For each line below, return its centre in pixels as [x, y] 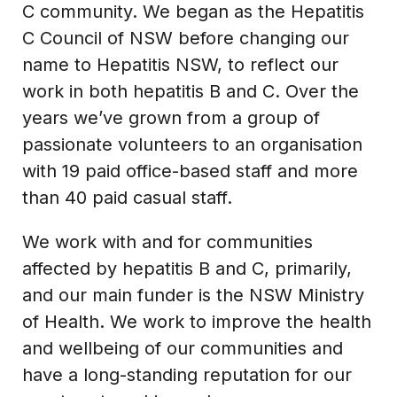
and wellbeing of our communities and [183, 348]
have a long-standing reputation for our [187, 374]
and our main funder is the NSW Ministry [193, 295]
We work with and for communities [167, 241]
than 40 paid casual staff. [127, 197]
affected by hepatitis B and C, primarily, [187, 268]
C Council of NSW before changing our [186, 38]
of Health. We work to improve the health [197, 321]
